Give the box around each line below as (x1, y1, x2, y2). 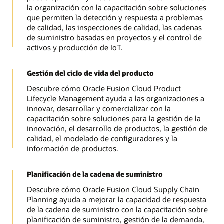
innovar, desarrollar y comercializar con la (26, 103, 171, 114)
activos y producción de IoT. (26, 42, 123, 53)
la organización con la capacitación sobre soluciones (26, 2, 206, 13)
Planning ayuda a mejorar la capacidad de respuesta (26, 194, 206, 205)
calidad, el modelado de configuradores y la (26, 133, 177, 144)
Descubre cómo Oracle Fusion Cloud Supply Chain (26, 184, 199, 195)
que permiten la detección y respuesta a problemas (26, 12, 203, 23)
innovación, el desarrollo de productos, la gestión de (26, 123, 207, 134)
